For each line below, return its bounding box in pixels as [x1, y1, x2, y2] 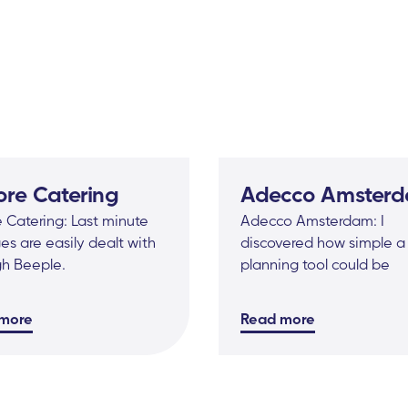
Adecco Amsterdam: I [240, 210, 384, 229]
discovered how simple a [240, 232, 405, 251]
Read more [240, 309, 315, 328]
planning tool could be [240, 254, 390, 273]
